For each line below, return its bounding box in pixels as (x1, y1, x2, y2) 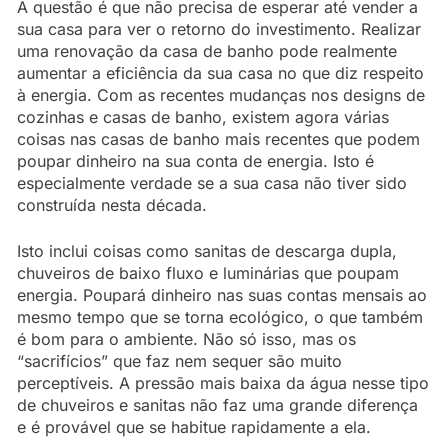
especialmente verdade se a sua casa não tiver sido (17, 172, 407, 193)
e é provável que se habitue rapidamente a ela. (17, 416, 371, 437)
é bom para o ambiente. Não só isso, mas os (17, 328, 356, 349)
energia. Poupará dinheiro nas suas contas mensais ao (17, 284, 427, 305)
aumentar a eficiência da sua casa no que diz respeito (17, 62, 424, 83)
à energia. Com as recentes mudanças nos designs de (17, 84, 425, 105)
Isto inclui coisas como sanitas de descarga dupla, (17, 240, 397, 261)
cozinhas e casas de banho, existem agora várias (17, 106, 389, 127)
